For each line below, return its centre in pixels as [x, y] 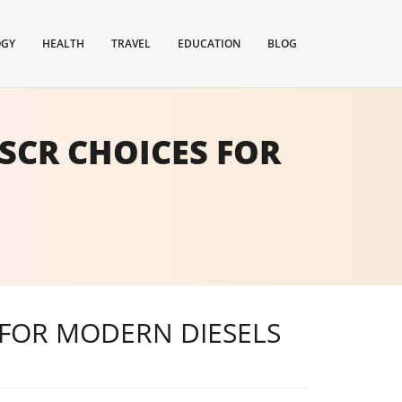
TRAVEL [131, 44]
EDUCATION [209, 44]
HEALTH [63, 44]
